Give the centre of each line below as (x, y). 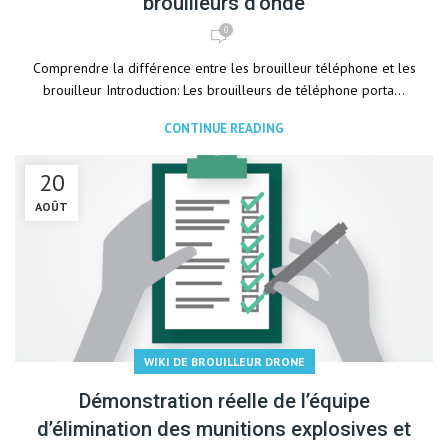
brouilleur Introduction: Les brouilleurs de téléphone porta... (224, 90)
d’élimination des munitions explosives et (224, 429)
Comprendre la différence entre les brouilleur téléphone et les (224, 68)
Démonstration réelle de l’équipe (224, 401)
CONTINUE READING (224, 128)
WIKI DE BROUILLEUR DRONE (224, 361)
